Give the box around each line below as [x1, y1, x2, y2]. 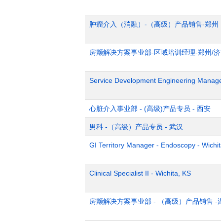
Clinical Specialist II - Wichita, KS [89, 169, 191, 177]
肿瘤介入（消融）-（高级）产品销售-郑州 [89, 20, 219, 28]
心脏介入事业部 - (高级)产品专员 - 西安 [89, 105, 211, 112]
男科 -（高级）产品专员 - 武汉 [89, 123, 183, 131]
